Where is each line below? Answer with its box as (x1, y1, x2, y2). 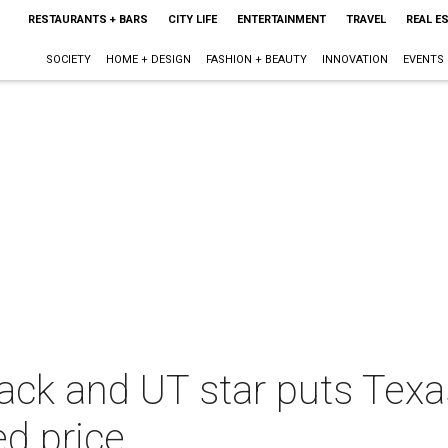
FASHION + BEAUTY (205, 53, 307, 66)
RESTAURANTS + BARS (27, 13, 148, 26)
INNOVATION (321, 53, 388, 66)
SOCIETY (45, 53, 91, 66)
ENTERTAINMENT (236, 13, 326, 26)
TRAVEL (345, 13, 386, 26)
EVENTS (402, 53, 444, 66)
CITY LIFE (167, 13, 217, 26)
